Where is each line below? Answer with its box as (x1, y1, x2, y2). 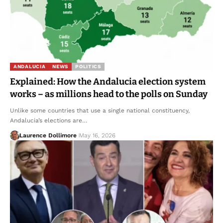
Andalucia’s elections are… (10, 116, 87, 124)
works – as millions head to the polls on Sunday (10, 88, 208, 100)
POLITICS (75, 63, 101, 69)
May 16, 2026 (79, 131, 115, 139)
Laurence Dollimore (19, 131, 77, 139)
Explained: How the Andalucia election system (10, 76, 206, 87)
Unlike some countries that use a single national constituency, (10, 107, 190, 114)
